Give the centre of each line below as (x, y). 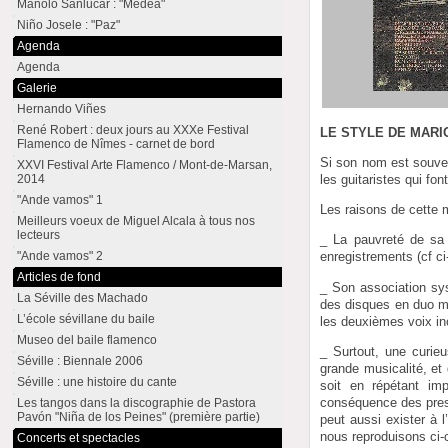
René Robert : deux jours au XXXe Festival (133, 130)
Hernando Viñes (62, 109)
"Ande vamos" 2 (60, 256)
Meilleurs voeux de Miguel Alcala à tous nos (136, 221)
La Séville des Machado (83, 298)
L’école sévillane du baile (86, 319)
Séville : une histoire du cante (97, 382)
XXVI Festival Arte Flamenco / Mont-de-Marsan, (145, 165)
